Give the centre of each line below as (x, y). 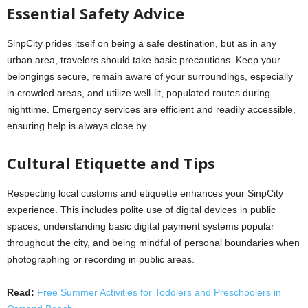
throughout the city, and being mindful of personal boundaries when (153, 243)
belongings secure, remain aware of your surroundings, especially (150, 76)
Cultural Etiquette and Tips (111, 163)
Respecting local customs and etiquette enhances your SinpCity (145, 193)
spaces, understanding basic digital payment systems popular (141, 226)
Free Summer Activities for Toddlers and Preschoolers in (159, 292)
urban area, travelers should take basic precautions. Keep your (144, 60)
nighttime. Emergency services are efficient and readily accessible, (151, 109)
